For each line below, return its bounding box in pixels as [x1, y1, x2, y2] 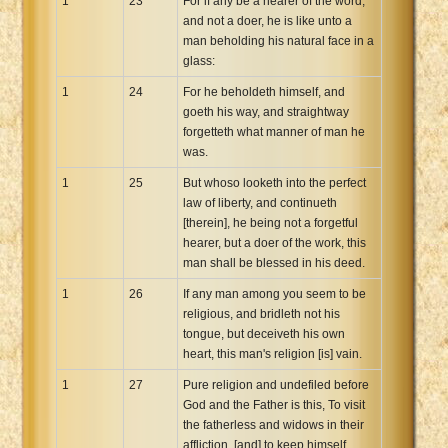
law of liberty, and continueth [183, 195, 337, 210]
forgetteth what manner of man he [183, 124, 365, 139]
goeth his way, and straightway [183, 104, 349, 119]
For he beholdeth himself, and [183, 84, 345, 99]
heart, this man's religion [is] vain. [183, 346, 362, 361]
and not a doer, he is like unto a [183, 13, 352, 28]
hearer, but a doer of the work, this [183, 235, 366, 250]
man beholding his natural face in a [183, 33, 374, 48]
